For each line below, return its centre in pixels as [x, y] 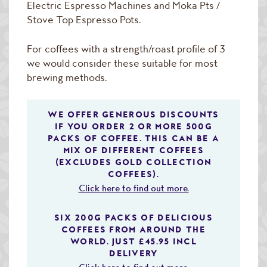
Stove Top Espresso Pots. [84, 19]
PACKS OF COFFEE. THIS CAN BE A [133, 138]
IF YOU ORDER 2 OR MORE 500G [133, 126]
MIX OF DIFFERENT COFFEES [133, 150]
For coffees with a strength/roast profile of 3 [126, 49]
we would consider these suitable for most [122, 63]
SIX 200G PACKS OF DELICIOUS [133, 217]
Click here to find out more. [133, 188]
